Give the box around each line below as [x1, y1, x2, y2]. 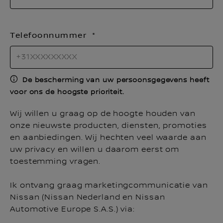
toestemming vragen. [10, 157, 101, 166]
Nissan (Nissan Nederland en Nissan [10, 193, 165, 202]
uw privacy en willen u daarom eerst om [10, 145, 180, 154]
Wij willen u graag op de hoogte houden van [10, 109, 196, 118]
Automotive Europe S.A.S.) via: [10, 205, 135, 214]
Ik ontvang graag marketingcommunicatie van [10, 181, 208, 190]
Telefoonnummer [10, 31, 90, 40]
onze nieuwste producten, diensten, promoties [10, 121, 207, 130]
